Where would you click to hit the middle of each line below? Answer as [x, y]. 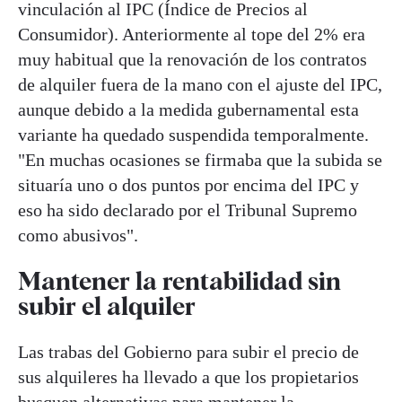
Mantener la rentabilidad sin [179, 280]
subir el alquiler [107, 306]
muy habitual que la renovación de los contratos [192, 59]
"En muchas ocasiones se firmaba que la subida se [200, 159]
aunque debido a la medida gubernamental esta [188, 109]
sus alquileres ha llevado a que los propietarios [188, 377]
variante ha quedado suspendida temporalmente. [193, 134]
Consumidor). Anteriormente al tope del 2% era [192, 34]
